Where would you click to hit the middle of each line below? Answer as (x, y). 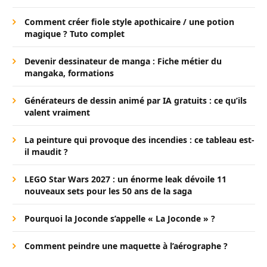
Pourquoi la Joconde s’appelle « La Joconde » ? (120, 219)
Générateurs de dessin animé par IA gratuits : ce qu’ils (136, 101)
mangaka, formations (69, 73)
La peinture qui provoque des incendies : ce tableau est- (139, 140)
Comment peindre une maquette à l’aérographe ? (126, 246)
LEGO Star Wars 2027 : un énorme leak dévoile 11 (125, 179)
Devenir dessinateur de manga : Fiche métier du (123, 61)
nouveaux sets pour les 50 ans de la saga (108, 191)
